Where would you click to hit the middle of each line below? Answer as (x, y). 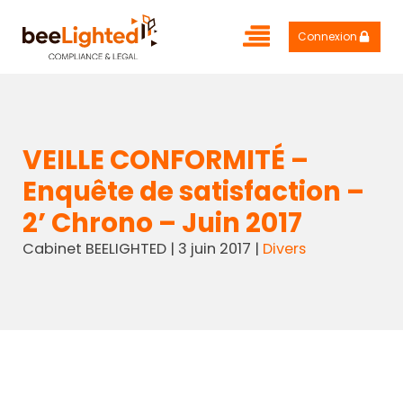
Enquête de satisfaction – (193, 192)
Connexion (328, 37)
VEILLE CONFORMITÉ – (165, 160)
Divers (284, 249)
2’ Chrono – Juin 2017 (162, 223)
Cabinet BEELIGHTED (94, 249)
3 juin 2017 (214, 249)
